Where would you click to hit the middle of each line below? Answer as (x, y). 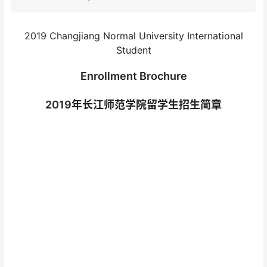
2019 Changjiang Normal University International (133, 36)
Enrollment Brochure (133, 76)
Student (133, 50)
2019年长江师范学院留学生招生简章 (133, 105)
